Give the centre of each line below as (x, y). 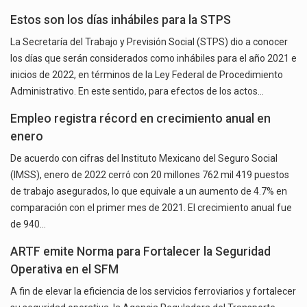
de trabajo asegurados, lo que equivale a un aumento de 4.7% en (149, 192)
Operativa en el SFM (64, 270)
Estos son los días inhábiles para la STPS (121, 20)
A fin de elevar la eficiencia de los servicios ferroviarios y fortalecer (153, 292)
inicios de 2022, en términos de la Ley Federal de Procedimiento (147, 75)
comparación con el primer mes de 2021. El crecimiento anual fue (151, 208)
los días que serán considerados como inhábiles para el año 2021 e (153, 59)
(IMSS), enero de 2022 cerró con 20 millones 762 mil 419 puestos (150, 175)
